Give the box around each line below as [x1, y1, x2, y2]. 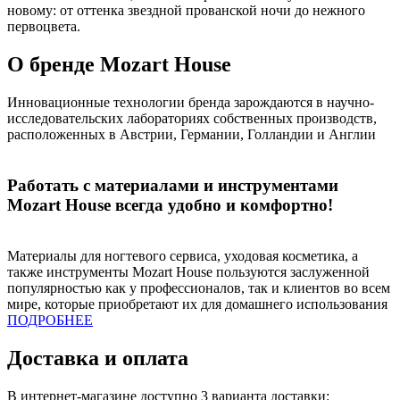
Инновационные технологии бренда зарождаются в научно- [7, 95, 374, 111]
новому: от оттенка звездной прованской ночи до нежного [7, 3, 365, 19]
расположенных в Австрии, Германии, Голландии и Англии [7, 127, 376, 143]
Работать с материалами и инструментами [7, 175, 338, 195]
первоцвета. [7, 19, 80, 35]
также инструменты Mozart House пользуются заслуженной [7, 263, 370, 279]
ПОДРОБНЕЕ [7, 312, 93, 328]
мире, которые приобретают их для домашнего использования [7, 296, 387, 312]
